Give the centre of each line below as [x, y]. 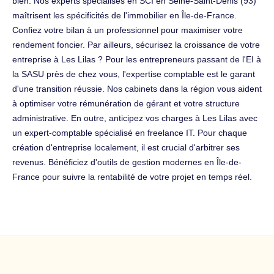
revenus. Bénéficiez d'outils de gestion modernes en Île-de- [127, 162]
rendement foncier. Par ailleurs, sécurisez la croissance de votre [136, 44]
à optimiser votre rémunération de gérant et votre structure [126, 103]
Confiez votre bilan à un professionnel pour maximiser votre [128, 30]
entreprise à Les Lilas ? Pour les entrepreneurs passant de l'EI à [137, 59]
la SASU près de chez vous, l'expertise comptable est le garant [134, 74]
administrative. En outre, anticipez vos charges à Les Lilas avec [135, 118]
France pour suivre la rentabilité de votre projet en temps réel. [132, 176]
